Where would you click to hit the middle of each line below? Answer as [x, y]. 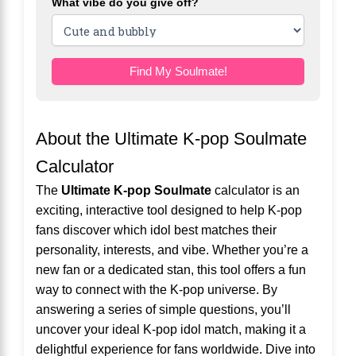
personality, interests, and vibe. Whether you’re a [172, 250]
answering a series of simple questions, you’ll [163, 310]
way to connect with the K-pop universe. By [157, 290]
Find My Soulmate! [178, 72]
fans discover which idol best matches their [156, 230]
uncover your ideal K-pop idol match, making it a [171, 329]
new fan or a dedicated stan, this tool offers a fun [171, 270]
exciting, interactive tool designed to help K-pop [169, 210]
